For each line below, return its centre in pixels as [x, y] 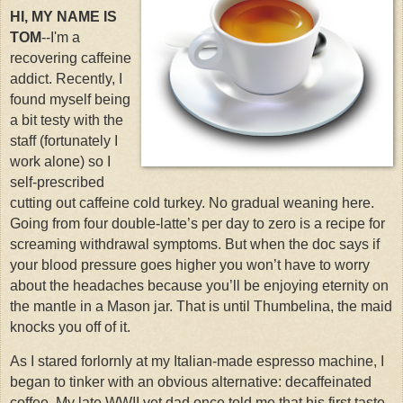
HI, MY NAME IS [63, 16]
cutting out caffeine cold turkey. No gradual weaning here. [192, 202]
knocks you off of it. [70, 327]
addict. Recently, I [66, 78]
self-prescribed [57, 182]
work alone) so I [60, 161]
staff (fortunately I [64, 140]
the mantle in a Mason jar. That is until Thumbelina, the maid [201, 306]
